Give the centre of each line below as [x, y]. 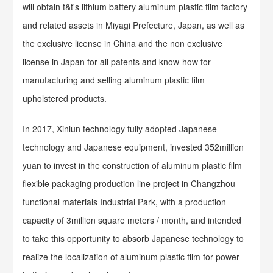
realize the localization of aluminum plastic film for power [131, 257]
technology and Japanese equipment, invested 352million [133, 147]
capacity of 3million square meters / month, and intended [132, 220]
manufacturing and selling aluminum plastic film [114, 80]
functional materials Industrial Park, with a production [125, 202]
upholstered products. [65, 98]
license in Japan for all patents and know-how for [117, 62]
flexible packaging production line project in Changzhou [129, 183]
